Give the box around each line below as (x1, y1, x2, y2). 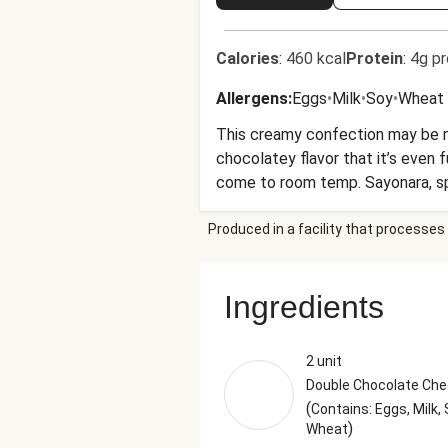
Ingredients (224, 289, 384, 325)
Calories (216, 49, 279, 68)
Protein (346, 49, 403, 68)
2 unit (306, 353, 342, 369)
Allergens (216, 89, 288, 108)
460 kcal (286, 49, 346, 68)
